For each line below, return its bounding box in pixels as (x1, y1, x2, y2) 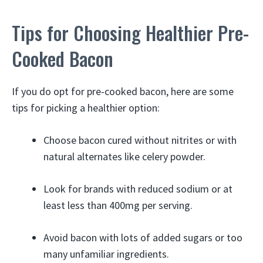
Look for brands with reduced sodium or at (43, 181, 232, 195)
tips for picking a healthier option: (12, 100, 160, 114)
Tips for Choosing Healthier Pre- (12, 18, 249, 46)
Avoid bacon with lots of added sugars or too (43, 230, 242, 244)
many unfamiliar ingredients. (43, 247, 169, 261)
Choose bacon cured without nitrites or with (43, 133, 237, 147)
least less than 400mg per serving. (43, 198, 193, 212)
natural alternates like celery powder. (43, 149, 205, 163)
